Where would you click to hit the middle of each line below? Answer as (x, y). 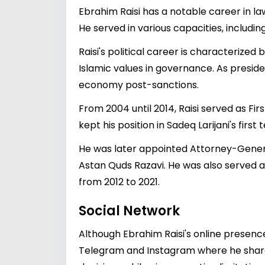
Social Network (129, 211)
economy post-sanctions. (139, 85)
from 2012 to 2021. (119, 182)
